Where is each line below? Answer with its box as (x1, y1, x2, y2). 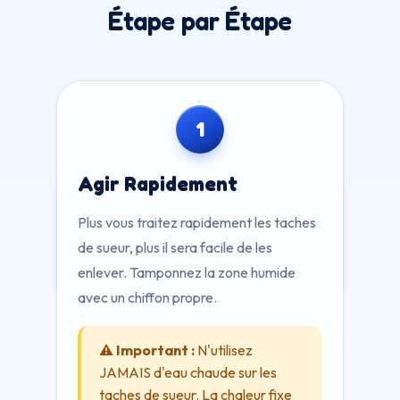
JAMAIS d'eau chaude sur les (99, 363, 277, 381)
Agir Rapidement (78, 171, 237, 196)
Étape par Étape (107, 5, 292, 37)
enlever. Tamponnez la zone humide (78, 263, 296, 281)
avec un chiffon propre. (78, 288, 217, 306)
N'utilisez (195, 341, 253, 359)
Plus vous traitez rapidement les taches (78, 213, 316, 231)
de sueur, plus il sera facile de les (78, 238, 272, 256)
